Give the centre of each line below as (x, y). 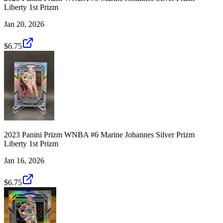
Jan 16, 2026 (24, 160)
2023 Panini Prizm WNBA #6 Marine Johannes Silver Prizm (99, 134)
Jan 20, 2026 (24, 24)
